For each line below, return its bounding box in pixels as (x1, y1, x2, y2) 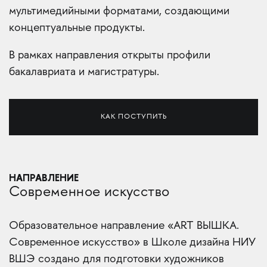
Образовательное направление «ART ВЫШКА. (9, 219, 239, 232)
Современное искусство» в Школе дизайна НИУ (9, 236, 256, 249)
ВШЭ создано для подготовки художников (9, 253, 224, 266)
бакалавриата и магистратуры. (9, 66, 159, 79)
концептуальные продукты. (9, 21, 145, 35)
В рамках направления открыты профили (9, 49, 210, 62)
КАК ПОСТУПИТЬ (100, 113, 167, 121)
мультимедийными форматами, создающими (9, 5, 229, 18)
